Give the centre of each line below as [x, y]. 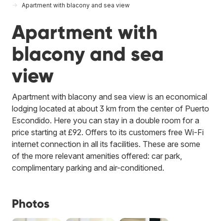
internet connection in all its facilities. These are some [106, 144]
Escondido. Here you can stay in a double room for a [106, 120]
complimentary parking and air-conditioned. [88, 167]
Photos [31, 203]
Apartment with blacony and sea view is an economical [110, 96]
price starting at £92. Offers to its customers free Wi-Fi [108, 132]
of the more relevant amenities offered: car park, [97, 156]
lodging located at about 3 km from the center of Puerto [110, 108]
